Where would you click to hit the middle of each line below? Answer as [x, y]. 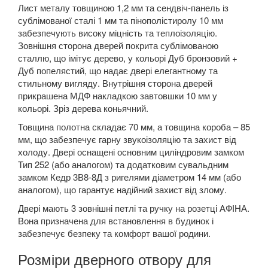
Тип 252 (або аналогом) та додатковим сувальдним [123, 165]
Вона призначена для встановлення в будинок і [116, 221]
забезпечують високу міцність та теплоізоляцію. [118, 33]
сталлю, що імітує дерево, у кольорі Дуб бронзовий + [128, 58]
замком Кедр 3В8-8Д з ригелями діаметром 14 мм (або [130, 177]
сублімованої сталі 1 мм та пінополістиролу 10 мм [121, 20]
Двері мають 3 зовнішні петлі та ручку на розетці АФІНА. [134, 208]
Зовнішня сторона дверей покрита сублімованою [118, 45]
